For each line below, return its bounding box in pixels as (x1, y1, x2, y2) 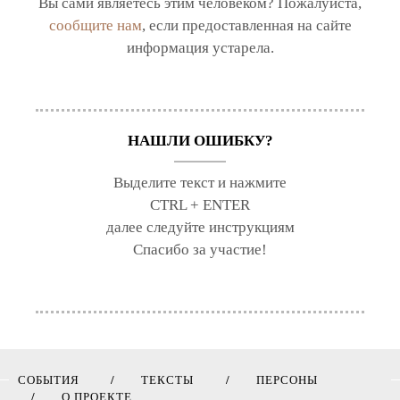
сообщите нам (48, 17, 142, 35)
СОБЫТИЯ (18, 373, 79, 387)
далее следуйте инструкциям (105, 219, 295, 237)
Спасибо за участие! (133, 241, 267, 259)
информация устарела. (126, 39, 274, 57)
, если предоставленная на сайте (141, 17, 352, 35)
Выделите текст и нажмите (113, 174, 287, 192)
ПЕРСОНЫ (256, 373, 318, 387)
